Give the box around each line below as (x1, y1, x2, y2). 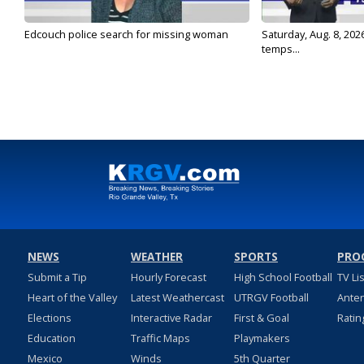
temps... (261, 41, 300, 57)
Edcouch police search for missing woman (24, 27, 228, 42)
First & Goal (233, 310, 289, 326)
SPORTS (233, 249, 278, 265)
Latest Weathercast (130, 290, 224, 305)
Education (27, 331, 76, 346)
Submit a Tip (27, 270, 87, 285)
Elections (27, 310, 71, 326)
